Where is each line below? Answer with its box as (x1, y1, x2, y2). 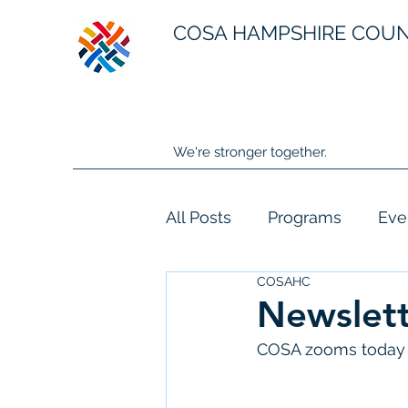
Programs (268, 207, 342, 227)
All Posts (166, 207, 231, 227)
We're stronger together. (173, 144, 327, 160)
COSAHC (257, 274, 311, 289)
